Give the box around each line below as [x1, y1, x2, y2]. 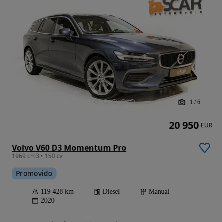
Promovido [16, 168, 53, 178]
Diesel [103, 188, 120, 196]
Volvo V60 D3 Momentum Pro [12, 142, 126, 154]
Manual [149, 188, 169, 196]
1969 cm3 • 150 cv [12, 152, 62, 161]
